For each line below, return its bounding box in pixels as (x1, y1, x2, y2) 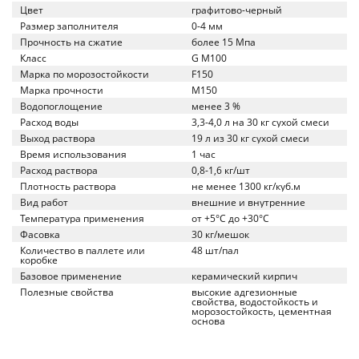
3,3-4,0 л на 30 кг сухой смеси (192, 116, 329, 128)
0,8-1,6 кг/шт (192, 164, 250, 176)
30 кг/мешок (192, 228, 249, 240)
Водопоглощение (20, 100, 103, 112)
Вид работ (20, 196, 68, 208)
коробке (20, 254, 58, 266)
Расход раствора (20, 164, 98, 176)
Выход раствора (20, 132, 95, 144)
